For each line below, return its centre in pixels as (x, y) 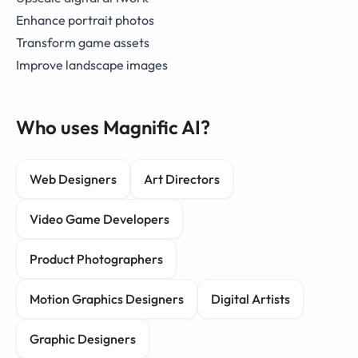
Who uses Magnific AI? (113, 127)
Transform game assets (83, 43)
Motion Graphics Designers (107, 299)
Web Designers (73, 179)
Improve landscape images (92, 65)
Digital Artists (251, 299)
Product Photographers (96, 259)
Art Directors (182, 179)
